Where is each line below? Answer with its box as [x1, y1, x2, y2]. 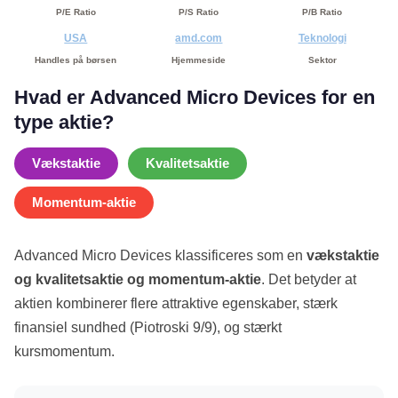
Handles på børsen [35, 55, 117, 66]
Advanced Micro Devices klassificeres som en [14, 248, 306, 264]
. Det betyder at [261, 272, 356, 288]
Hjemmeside [171, 55, 227, 66]
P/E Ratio [55, 7, 96, 18]
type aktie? [14, 111, 114, 134]
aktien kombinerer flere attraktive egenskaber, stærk [14, 296, 338, 312]
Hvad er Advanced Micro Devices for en [14, 86, 375, 109]
